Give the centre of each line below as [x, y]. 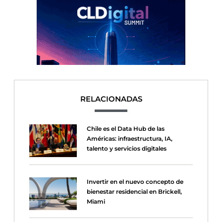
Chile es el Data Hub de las [125, 129]
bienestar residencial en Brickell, [134, 192]
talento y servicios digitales [126, 149]
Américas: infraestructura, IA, [129, 139]
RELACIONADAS [111, 99]
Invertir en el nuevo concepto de [135, 182]
